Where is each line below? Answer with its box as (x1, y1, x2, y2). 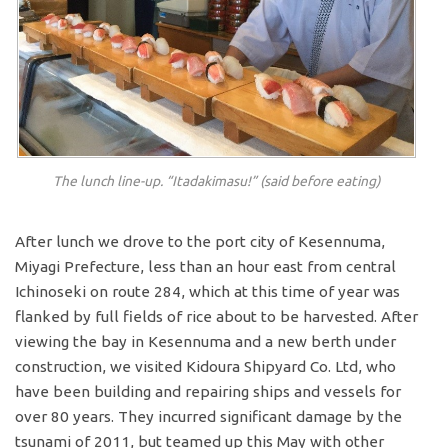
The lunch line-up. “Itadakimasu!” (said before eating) (53, 173, 381, 190)
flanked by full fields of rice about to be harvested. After (15, 307, 419, 325)
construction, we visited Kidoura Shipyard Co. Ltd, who (15, 357, 397, 375)
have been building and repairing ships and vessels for (15, 382, 402, 400)
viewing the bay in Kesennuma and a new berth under (15, 332, 397, 350)
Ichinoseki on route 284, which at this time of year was (15, 282, 401, 300)
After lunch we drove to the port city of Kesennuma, (15, 232, 386, 250)
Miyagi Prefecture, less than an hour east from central (15, 257, 397, 275)
